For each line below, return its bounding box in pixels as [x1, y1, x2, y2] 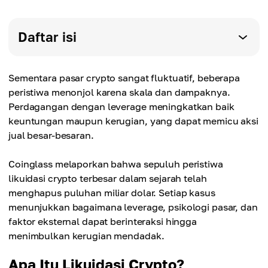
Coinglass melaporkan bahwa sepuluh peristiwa [8, 158, 223, 170]
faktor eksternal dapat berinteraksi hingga [8, 215, 197, 227]
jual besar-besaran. [8, 129, 94, 141]
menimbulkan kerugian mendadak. [8, 230, 165, 242]
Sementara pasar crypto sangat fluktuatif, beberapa [8, 72, 240, 84]
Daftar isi [18, 29, 77, 45]
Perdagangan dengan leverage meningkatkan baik [8, 100, 234, 112]
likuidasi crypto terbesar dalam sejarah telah [8, 172, 207, 184]
